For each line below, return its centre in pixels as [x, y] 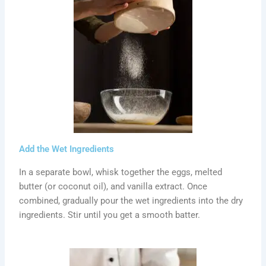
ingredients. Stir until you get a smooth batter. [110, 215]
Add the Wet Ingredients [67, 149]
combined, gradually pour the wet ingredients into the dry [131, 201]
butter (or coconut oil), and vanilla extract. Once [113, 187]
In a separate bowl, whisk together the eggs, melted [121, 172]
